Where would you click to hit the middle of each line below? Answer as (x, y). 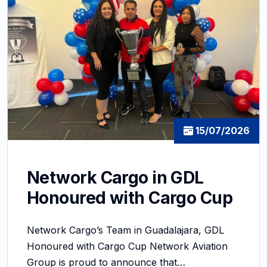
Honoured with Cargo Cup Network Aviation (127, 246)
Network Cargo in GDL (115, 178)
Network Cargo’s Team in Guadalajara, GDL (125, 230)
